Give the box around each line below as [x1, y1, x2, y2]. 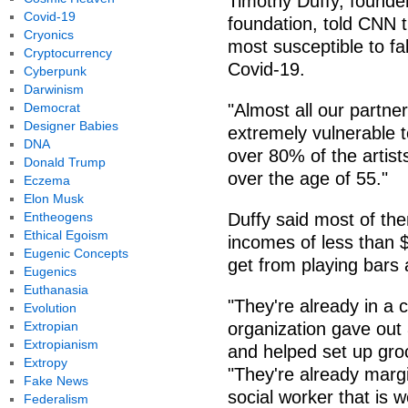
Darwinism [23, 82, 84, 97]
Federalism [23, 392, 88, 406]
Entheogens [23, 209, 93, 224]
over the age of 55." [228, 168, 388, 189]
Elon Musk [23, 191, 84, 206]
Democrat [23, 100, 80, 115]
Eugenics [23, 264, 76, 279]
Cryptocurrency [23, 46, 112, 60]
